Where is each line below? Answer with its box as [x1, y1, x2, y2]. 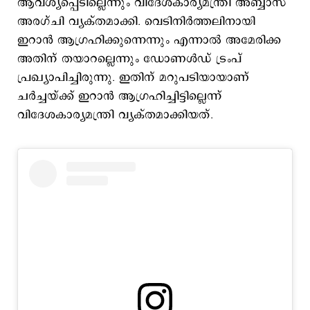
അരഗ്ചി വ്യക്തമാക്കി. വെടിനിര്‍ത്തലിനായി [17, 13, 255, 30]
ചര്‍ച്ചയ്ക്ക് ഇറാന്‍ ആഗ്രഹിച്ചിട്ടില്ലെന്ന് [17, 88, 221, 104]
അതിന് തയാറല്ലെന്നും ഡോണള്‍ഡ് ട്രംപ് [17, 51, 242, 67]
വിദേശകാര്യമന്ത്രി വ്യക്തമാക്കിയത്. [17, 107, 217, 123]
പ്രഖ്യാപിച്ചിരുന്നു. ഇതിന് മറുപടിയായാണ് [17, 69, 253, 86]
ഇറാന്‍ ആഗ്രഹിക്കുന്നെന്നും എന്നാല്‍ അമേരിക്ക [17, 32, 281, 48]
